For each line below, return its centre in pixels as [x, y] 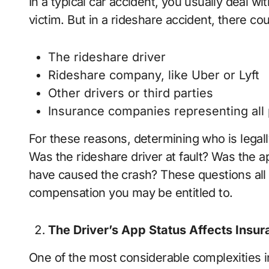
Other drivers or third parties [131, 93]
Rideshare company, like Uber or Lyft [154, 75]
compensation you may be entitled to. [131, 193]
